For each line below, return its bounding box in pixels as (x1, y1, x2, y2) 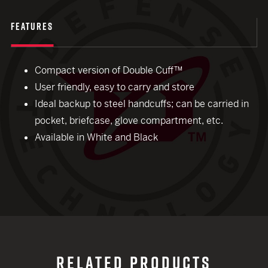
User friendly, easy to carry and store (35, 81, 194, 93)
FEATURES (11, 19, 53, 33)
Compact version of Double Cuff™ (35, 64, 182, 77)
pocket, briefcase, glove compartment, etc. (35, 114, 223, 127)
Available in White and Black (35, 131, 158, 144)
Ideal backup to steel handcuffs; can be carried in (35, 98, 249, 110)
